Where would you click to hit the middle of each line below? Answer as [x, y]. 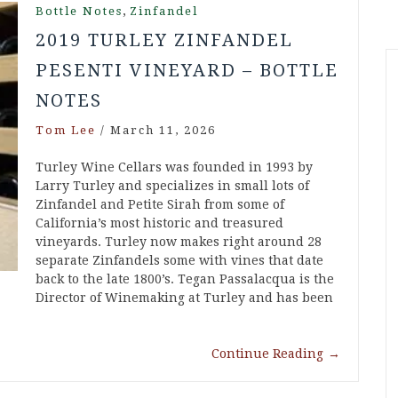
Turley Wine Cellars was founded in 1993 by [174, 167]
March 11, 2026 [163, 131]
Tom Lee [66, 131]
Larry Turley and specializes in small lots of [172, 186]
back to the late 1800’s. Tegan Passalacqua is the [185, 279]
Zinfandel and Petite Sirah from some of [160, 205]
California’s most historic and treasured [159, 223]
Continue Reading [267, 354]
